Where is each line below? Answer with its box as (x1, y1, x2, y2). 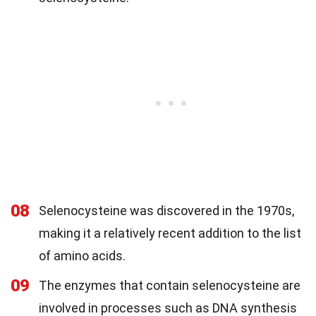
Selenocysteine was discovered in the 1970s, (39, 203, 294, 219)
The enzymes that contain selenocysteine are (39, 278, 300, 293)
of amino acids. (39, 248, 126, 264)
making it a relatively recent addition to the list (39, 226, 301, 241)
